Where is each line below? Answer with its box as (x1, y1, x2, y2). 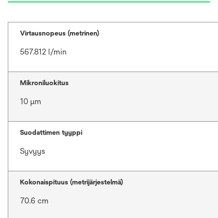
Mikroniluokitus (20, 79, 69, 87)
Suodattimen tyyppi (20, 128, 82, 137)
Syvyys (20, 146, 45, 156)
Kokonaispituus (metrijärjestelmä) (20, 178, 123, 186)
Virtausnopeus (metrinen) (20, 29, 99, 37)
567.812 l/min (20, 47, 67, 57)
